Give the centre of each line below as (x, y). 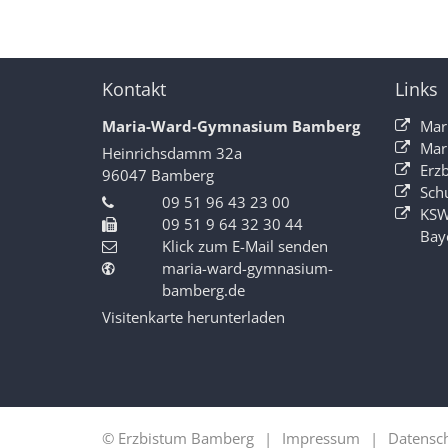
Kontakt (134, 88)
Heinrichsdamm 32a (172, 152)
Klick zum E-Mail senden (245, 245)
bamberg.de (203, 289)
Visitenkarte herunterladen (193, 316)
